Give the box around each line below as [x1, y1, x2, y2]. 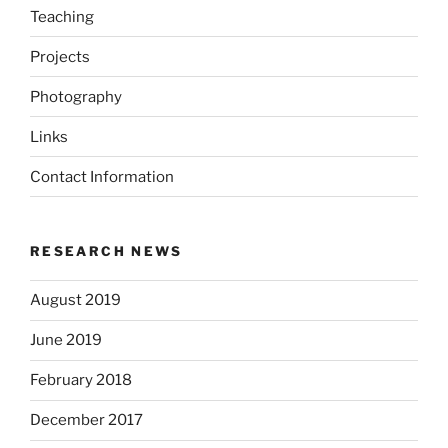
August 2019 [30, 291, 121, 310]
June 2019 [30, 331, 102, 350]
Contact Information [30, 167, 174, 186]
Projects [30, 47, 90, 66]
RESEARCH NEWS [30, 243, 183, 260]
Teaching [30, 7, 94, 26]
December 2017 [30, 411, 143, 430]
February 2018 [30, 371, 132, 390]
